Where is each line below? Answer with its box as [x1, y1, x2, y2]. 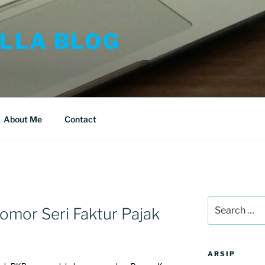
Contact [64, 114, 96, 124]
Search [206, 197, 235, 207]
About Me [3, 114, 42, 124]
